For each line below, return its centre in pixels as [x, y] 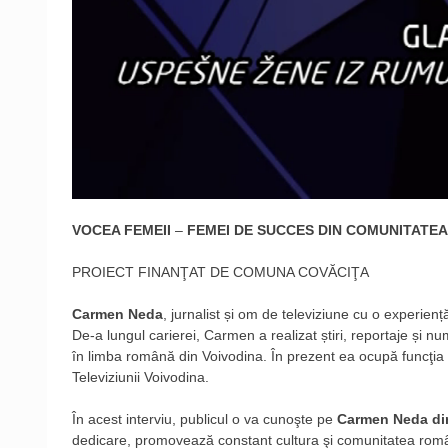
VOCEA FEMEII [123, 230]
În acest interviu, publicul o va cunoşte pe [204, 419]
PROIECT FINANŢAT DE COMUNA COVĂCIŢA [220, 272]
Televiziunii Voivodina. [140, 377]
